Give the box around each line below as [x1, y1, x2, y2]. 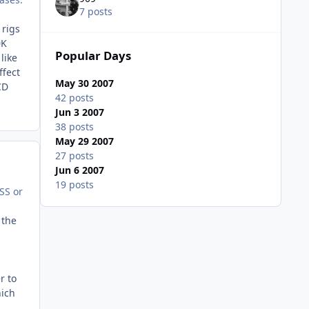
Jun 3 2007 [54, 106, 104, 119]
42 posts [54, 91, 94, 105]
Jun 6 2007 [54, 163, 104, 177]
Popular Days [54, 48, 131, 64]
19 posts [54, 178, 94, 192]
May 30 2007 [54, 77, 114, 90]
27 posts [54, 149, 94, 163]
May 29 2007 [54, 134, 114, 148]
